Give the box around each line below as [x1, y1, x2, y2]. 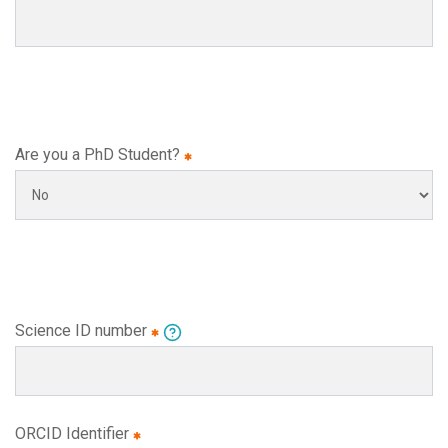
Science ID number [15, 321, 151, 340]
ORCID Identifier [15, 424, 133, 443]
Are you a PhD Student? [15, 145, 184, 164]
